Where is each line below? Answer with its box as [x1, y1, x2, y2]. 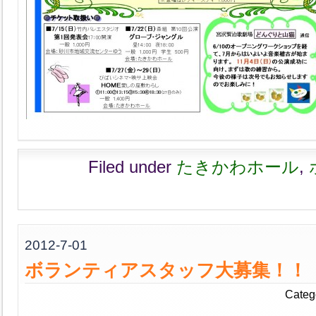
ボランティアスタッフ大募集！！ [25, 260, 307, 280]
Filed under [88, 157, 176, 176]
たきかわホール [176, 157, 299, 176]
